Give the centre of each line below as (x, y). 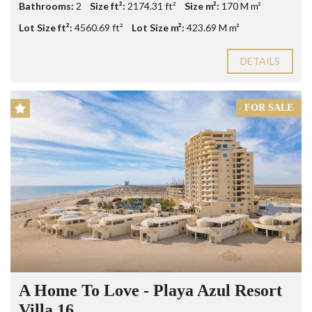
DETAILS (260, 61)
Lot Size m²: (158, 28)
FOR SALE (269, 108)
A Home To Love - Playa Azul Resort (150, 291)
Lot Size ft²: (46, 28)
